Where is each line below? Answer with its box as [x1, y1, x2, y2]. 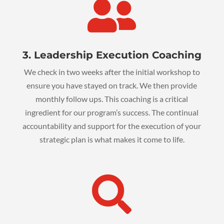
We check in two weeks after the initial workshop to [23, 67, 200, 77]
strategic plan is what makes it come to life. [39, 134, 184, 144]
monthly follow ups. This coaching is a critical [35, 94, 188, 104]
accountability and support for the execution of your [22, 121, 201, 131]
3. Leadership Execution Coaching [22, 49, 201, 61]
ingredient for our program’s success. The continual [25, 107, 199, 117]
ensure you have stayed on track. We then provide [26, 80, 197, 90]
